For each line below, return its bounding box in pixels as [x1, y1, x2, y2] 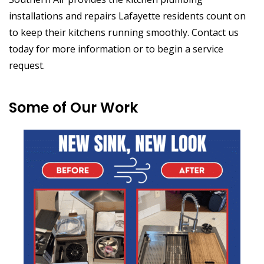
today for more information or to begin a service [9, 42, 223, 56]
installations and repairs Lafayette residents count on [9, 9, 246, 23]
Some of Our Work [9, 98, 138, 118]
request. [9, 59, 45, 72]
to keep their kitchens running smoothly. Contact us [9, 26, 239, 39]
